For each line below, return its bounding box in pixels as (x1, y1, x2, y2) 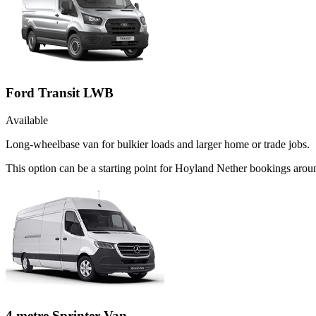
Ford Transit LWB (6, 85, 114, 101)
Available (6, 114, 48, 126)
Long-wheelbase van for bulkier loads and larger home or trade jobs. (6, 138, 310, 150)
